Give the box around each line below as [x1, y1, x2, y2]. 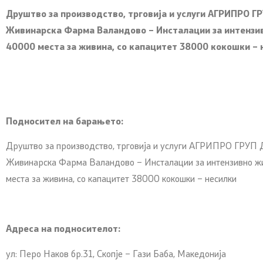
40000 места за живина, [6, 42, 117, 52]
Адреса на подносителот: [6, 225, 120, 235]
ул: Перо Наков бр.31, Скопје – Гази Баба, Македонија [6, 249, 226, 259]
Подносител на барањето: [6, 117, 123, 127]
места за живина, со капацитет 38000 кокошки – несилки [6, 175, 237, 185]
